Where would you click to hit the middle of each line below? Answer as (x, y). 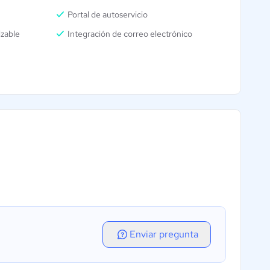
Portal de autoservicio (108, 15)
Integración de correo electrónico (130, 34)
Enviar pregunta (164, 234)
